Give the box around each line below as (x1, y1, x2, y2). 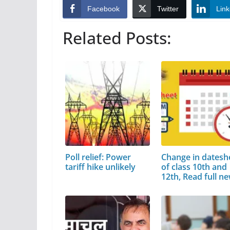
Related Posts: (63, 27, 171, 49)
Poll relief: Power (65, 151, 131, 163)
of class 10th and (161, 161, 227, 172)
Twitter (157, 4, 179, 13)
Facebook (87, 4, 120, 13)
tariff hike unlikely (65, 161, 136, 172)
